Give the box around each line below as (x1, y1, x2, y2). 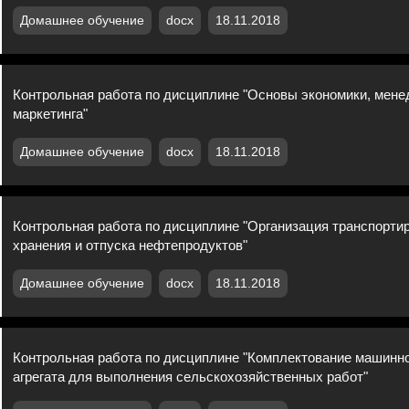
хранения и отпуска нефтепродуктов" (13, 236, 248, 253)
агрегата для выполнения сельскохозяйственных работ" (13, 368, 369, 384)
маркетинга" (13, 105, 89, 121)
